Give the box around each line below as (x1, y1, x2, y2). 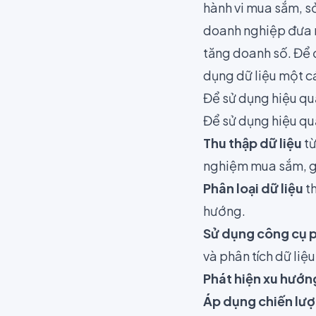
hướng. (203, 202, 245, 219)
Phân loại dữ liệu (203, 180, 303, 197)
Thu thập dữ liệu (203, 135, 302, 152)
